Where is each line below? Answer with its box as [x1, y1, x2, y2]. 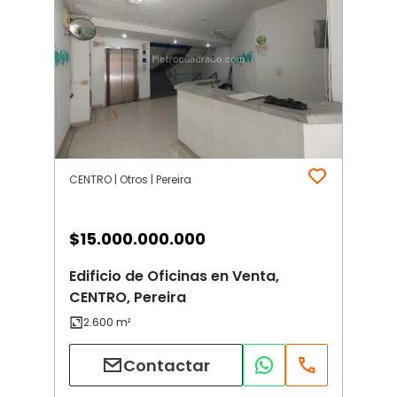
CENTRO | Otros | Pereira [69, 172, 191, 188]
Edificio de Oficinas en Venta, [69, 266, 279, 287]
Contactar [123, 354, 210, 377]
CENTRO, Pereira [69, 287, 186, 308]
